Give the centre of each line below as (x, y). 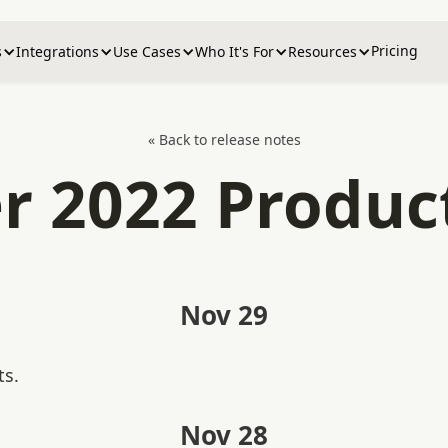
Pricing (394, 50)
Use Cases (147, 51)
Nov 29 (224, 315)
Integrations (57, 51)
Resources (322, 51)
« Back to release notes (224, 139)
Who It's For (234, 51)
